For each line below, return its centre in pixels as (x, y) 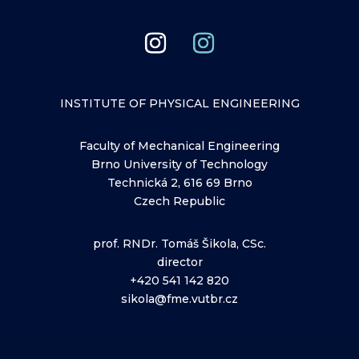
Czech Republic (179, 201)
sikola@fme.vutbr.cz (179, 299)
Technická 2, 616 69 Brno (179, 183)
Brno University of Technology (179, 164)
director (179, 262)
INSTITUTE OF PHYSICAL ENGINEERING (179, 103)
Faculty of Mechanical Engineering (179, 146)
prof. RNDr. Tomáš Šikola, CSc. (179, 244)
